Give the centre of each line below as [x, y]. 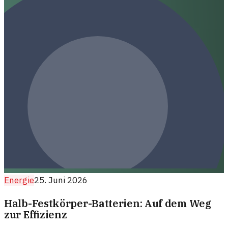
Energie [19, 180]
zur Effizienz [36, 214]
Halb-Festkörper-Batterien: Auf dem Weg [108, 203]
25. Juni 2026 [61, 180]
